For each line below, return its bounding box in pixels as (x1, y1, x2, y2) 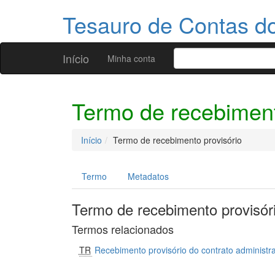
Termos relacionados (72, 221, 174, 237)
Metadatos (128, 170, 169, 182)
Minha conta (107, 52, 155, 64)
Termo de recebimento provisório (113, 134, 242, 146)
